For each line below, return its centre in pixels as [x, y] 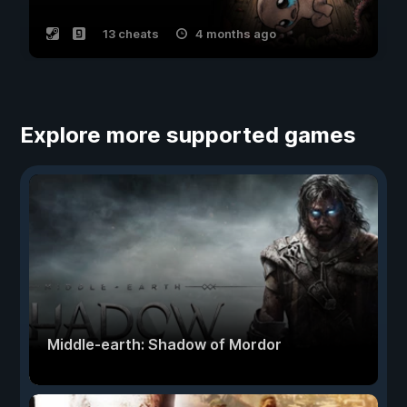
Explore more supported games [188, 135]
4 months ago [236, 34]
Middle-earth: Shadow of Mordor [164, 344]
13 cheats [131, 34]
